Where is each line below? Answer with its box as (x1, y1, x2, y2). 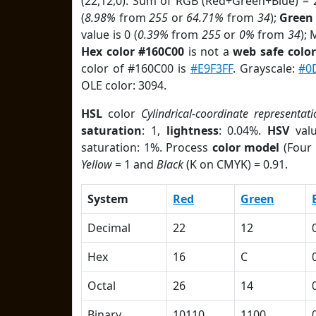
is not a (184, 44, 233, 59)
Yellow (81, 157, 112, 172)
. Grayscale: (232, 61, 299, 76)
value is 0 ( (81, 27, 138, 42)
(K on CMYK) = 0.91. (183, 157, 288, 172)
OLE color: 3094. (81, 78, 166, 93)
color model (212, 140, 280, 155)
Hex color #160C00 (81, 44, 185, 59)
